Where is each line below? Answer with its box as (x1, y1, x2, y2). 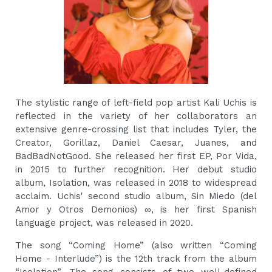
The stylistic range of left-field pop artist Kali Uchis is (15, 97, 257, 108)
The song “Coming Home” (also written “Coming (15, 240, 257, 251)
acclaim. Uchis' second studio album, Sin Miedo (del (15, 191, 257, 202)
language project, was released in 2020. (15, 217, 194, 228)
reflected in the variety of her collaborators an (15, 110, 257, 121)
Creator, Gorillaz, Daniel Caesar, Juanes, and (15, 137, 257, 148)
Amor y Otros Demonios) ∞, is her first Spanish (15, 204, 257, 215)
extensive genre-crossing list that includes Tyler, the (15, 124, 257, 135)
